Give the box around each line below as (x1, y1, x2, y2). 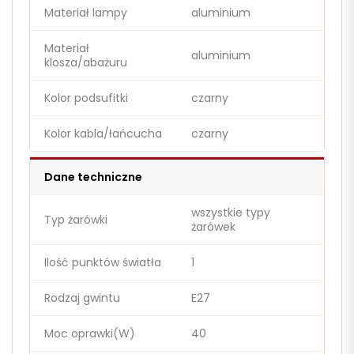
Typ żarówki (44, 212, 107, 228)
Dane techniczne (44, 169, 142, 186)
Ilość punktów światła (44, 254, 161, 271)
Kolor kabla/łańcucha (44, 126, 162, 142)
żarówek (191, 219, 235, 235)
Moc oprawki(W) (44, 326, 135, 342)
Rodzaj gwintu (44, 290, 120, 307)
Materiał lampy (44, 5, 127, 21)
